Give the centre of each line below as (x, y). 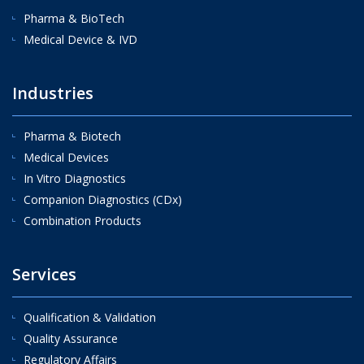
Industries (53, 93)
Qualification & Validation (90, 317)
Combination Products (82, 220)
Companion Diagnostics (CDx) (103, 199)
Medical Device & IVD (80, 39)
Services (44, 274)
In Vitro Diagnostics (75, 178)
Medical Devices (66, 157)
